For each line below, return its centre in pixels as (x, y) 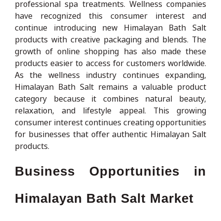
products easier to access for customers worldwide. (110, 63)
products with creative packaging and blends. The (110, 39)
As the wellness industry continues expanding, (110, 75)
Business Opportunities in (110, 171)
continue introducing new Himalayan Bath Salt (110, 27)
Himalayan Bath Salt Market (104, 198)
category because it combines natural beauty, (110, 98)
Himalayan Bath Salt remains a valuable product (110, 87)
